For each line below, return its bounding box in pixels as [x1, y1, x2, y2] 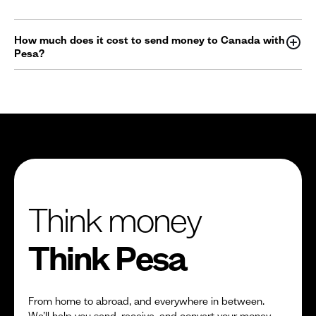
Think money [28, 199, 201, 241]
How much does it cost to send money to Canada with [14, 33, 285, 47]
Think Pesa [28, 237, 186, 279]
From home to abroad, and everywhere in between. [28, 294, 265, 308]
